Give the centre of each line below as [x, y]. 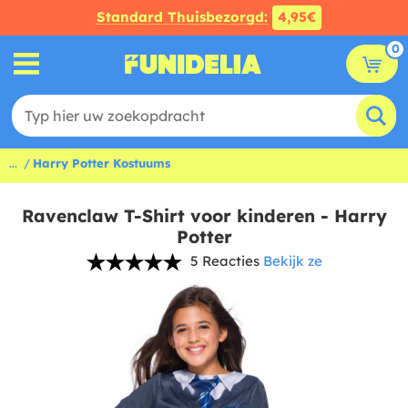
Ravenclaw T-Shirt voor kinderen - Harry [204, 216]
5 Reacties [224, 261]
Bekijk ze [292, 261]
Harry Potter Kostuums [102, 163]
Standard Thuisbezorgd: [182, 17]
